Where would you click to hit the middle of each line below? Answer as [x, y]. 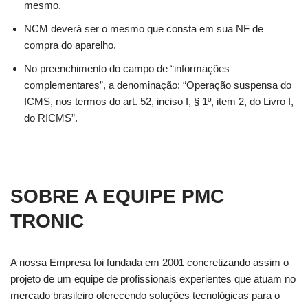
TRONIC [47, 221]
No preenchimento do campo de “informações [127, 68]
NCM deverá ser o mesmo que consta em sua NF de [144, 29]
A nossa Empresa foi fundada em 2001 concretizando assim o [150, 262]
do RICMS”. [51, 118]
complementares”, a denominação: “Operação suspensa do [158, 85]
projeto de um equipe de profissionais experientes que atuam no [153, 279]
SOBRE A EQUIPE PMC [117, 196]
